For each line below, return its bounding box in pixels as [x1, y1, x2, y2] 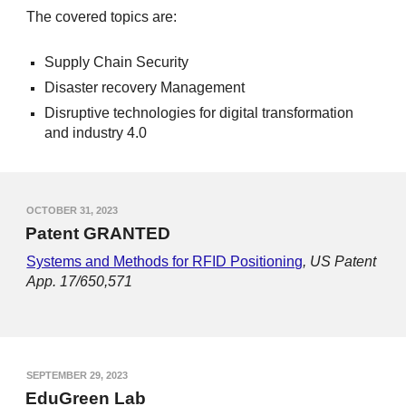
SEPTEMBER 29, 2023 [26, 370, 129, 381]
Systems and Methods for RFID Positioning [26, 254, 304, 270]
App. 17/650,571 [26, 274, 133, 290]
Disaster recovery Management [44, 80, 246, 96]
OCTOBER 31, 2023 [26, 205, 119, 216]
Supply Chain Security [44, 54, 189, 71]
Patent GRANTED [25, 224, 171, 243]
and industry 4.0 [44, 125, 148, 141]
